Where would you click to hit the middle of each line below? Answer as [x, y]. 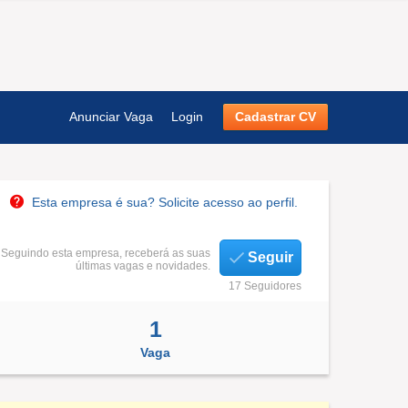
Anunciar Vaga [111, 117]
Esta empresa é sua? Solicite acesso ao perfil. [165, 202]
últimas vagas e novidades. [143, 266]
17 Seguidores [265, 286]
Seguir [270, 257]
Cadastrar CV [275, 117]
